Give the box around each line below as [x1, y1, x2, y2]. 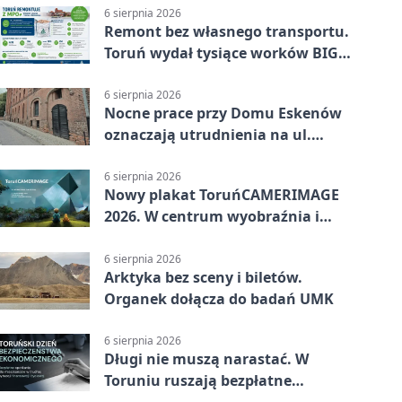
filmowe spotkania [104, 228, 239, 249]
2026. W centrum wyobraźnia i [104, 206, 319, 227]
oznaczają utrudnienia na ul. [104, 125, 311, 145]
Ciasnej [104, 146, 156, 167]
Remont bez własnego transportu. [104, 22, 349, 41]
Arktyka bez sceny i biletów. [104, 267, 302, 287]
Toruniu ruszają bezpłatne [104, 370, 292, 390]
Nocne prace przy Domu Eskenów [104, 103, 342, 124]
